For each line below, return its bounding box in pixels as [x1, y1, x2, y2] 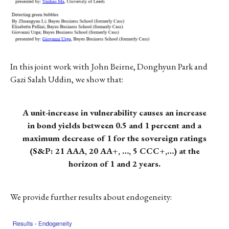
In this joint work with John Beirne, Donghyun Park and [10, 61, 208, 72]
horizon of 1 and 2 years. [68, 157, 161, 169]
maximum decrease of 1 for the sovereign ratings [22, 132, 207, 144]
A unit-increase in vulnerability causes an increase [22, 106, 207, 118]
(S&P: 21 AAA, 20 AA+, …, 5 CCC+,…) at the [29, 145, 200, 156]
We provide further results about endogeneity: [10, 191, 172, 202]
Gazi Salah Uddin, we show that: [10, 74, 123, 85]
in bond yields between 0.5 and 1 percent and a [28, 119, 201, 131]
